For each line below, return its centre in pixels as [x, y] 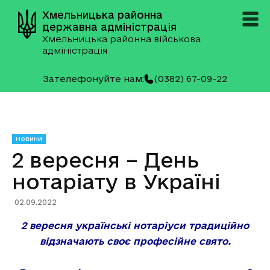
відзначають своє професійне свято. [135, 241]
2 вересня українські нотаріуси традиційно [135, 225]
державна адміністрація [109, 27]
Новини [29, 139]
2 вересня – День [105, 160]
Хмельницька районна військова [121, 39]
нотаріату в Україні [116, 181]
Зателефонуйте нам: [93, 79]
